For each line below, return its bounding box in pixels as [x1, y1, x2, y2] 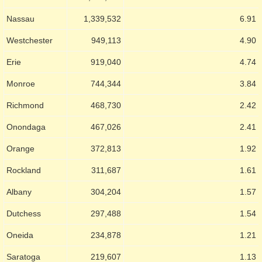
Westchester [6, 35, 53, 45]
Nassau [6, 13, 35, 23]
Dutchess [6, 208, 41, 218]
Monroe [6, 78, 35, 88]
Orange [6, 143, 35, 153]
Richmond [6, 100, 44, 110]
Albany [6, 187, 32, 196]
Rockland [6, 165, 41, 175]
